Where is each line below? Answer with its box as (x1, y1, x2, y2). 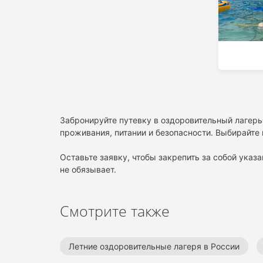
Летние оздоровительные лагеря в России (69, 241, 240, 251)
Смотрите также (60, 201, 170, 221)
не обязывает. (60, 164, 116, 174)
